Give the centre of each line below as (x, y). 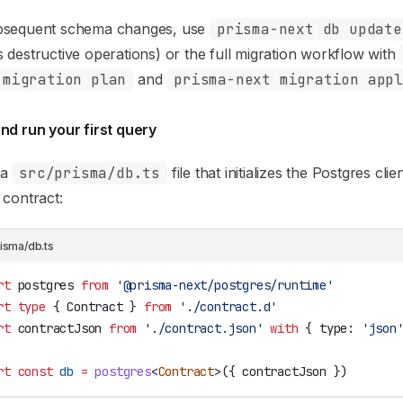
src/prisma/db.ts (90, 173)
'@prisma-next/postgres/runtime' (221, 285)
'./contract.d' (225, 307)
